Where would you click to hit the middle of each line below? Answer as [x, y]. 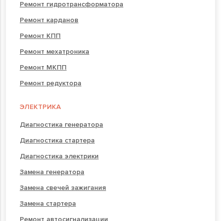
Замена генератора [52, 172]
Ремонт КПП [40, 36]
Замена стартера [48, 203]
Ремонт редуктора [51, 83]
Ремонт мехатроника [55, 51]
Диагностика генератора [61, 124]
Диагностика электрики [59, 156]
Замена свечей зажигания [63, 187]
